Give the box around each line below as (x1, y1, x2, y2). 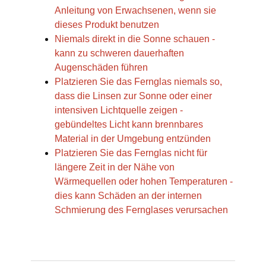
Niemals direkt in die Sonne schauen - (55, 34, 215, 45)
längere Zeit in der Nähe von (55, 162, 175, 173)
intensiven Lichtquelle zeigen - (55, 105, 183, 116)
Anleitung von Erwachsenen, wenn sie (55, 5, 216, 16)
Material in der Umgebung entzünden (55, 134, 211, 144)
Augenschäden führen (55, 62, 148, 73)
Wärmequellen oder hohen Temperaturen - (55, 176, 233, 187)
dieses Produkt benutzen (55, 20, 159, 30)
